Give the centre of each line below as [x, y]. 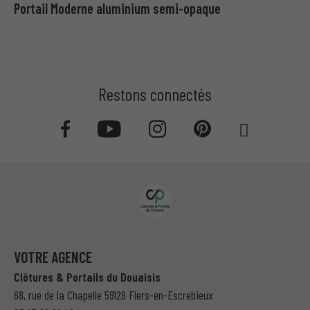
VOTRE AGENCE [53, 256]
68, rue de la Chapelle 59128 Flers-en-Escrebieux [113, 294]
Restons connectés [155, 94]
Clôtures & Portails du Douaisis [87, 276]
